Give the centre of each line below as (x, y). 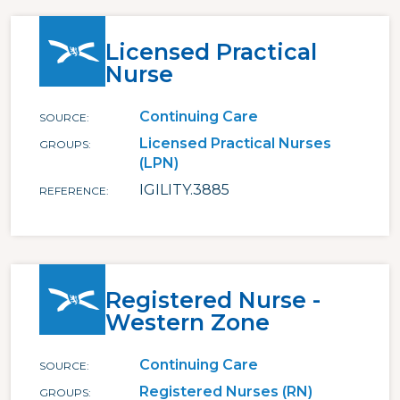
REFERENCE (73, 190)
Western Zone (187, 322)
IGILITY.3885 (184, 189)
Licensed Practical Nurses (235, 143)
